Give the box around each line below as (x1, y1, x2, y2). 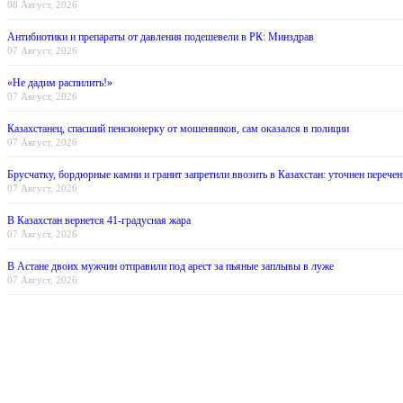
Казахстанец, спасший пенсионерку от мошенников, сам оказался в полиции (7, 122, 349, 136)
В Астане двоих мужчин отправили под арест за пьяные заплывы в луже (7, 260, 334, 273)
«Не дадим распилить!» (7, 76, 112, 90)
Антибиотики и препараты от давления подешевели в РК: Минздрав (7, 31, 314, 44)
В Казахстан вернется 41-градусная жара (7, 214, 191, 228)
